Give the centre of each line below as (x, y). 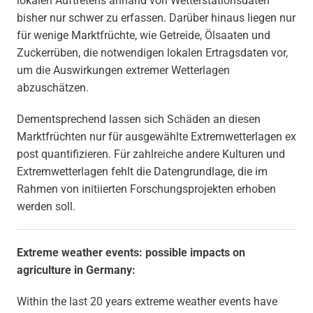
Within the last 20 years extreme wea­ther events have (147, 301)
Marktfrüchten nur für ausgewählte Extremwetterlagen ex (156, 137)
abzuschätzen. (53, 88)
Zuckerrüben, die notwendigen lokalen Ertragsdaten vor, (152, 53)
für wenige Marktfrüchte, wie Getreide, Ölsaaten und (144, 35)
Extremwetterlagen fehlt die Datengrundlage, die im (142, 172)
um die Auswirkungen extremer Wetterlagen (123, 70)
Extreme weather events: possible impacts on (131, 253)
